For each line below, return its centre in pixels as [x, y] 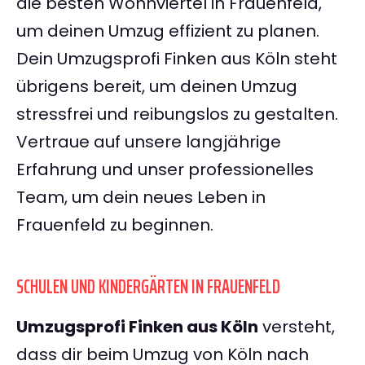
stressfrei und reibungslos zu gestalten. [177, 114]
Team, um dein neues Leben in [141, 198]
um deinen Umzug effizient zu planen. [168, 31]
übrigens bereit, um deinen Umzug [157, 87]
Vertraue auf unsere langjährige [149, 142]
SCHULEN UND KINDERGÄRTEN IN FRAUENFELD [148, 287]
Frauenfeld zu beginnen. [115, 225]
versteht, [297, 327]
